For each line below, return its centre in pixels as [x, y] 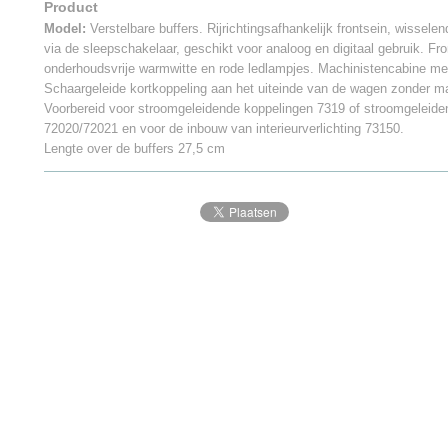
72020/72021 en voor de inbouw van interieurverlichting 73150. [224, 128]
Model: [65, 28]
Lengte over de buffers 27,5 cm [134, 148]
